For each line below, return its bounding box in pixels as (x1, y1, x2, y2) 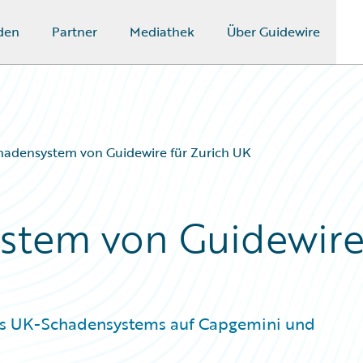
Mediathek (129, 22, 194, 41)
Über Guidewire (226, 22, 320, 41)
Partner (51, 22, 97, 41)
